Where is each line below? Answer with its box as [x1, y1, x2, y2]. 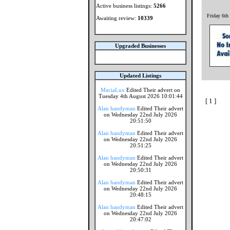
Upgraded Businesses [115, 43, 166, 49]
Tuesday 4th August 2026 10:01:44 [98, 93, 183, 99]
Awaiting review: [96, 15, 138, 21]
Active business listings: [96, 3, 154, 9]
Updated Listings [120, 72, 161, 79]
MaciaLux [101, 87, 125, 93]
